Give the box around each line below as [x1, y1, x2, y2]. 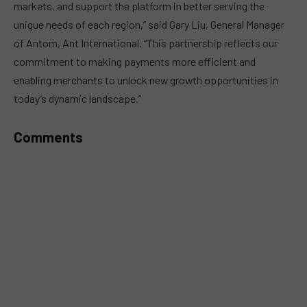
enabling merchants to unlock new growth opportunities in [14, 73, 278, 87]
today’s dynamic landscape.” [14, 92, 141, 106]
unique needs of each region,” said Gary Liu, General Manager [14, 18, 284, 32]
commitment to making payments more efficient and [14, 55, 256, 69]
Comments [14, 129, 83, 146]
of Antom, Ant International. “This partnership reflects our [14, 36, 278, 50]
